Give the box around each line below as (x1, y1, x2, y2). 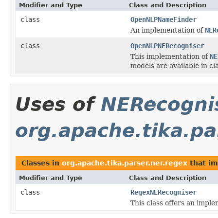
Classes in (21, 159, 62, 167)
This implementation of (130, 52, 210, 60)
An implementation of (130, 26, 205, 34)
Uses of (15, 93, 101, 115)
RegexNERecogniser (130, 188, 197, 196)
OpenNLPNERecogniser (130, 41, 204, 50)
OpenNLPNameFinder (130, 15, 197, 23)
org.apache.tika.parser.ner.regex (62, 159, 187, 167)
